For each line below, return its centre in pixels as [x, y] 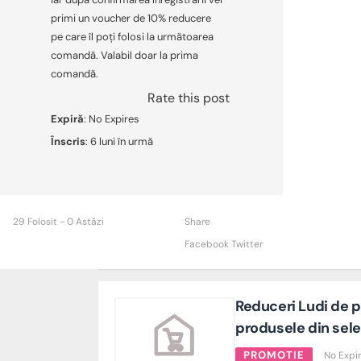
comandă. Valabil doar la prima [124, 55]
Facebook [206, 244]
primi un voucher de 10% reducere [131, 18]
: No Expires [111, 118]
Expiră [67, 118]
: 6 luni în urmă [119, 141]
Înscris [68, 141]
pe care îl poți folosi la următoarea [132, 36]
